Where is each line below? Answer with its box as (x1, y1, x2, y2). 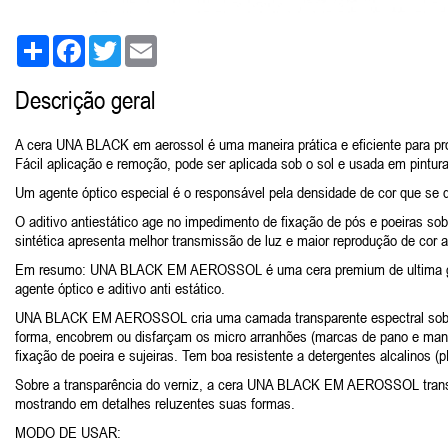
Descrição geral (15, 86, 156, 114)
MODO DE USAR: (15, 423, 121, 441)
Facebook (85, 34, 142, 52)
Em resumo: (15, 260, 90, 278)
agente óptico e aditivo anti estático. (15, 279, 225, 297)
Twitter (121, 34, 159, 52)
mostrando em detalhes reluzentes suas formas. (15, 394, 295, 412)
